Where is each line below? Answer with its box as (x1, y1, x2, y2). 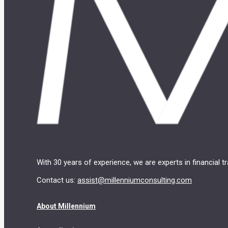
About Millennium (37, 202, 96, 210)
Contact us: (37, 176, 77, 185)
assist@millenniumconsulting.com (77, 176, 192, 185)
